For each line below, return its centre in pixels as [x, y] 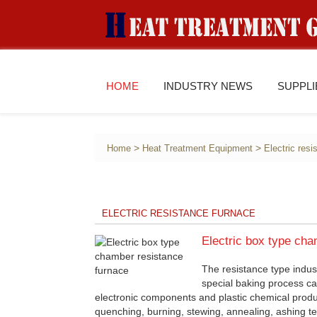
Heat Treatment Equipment [198, 149]
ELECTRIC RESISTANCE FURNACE [179, 214]
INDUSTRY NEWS [208, 86]
